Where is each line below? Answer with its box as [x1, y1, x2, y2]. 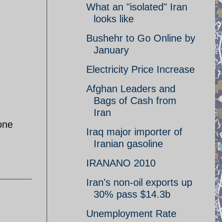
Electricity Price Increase [86, 64, 195, 75]
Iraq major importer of [86, 126, 182, 137]
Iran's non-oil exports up [86, 177, 192, 188]
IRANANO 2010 [86, 158, 156, 168]
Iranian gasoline [94, 138, 163, 149]
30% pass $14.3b [94, 189, 170, 200]
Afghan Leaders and [86, 83, 175, 94]
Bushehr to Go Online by [86, 33, 195, 44]
